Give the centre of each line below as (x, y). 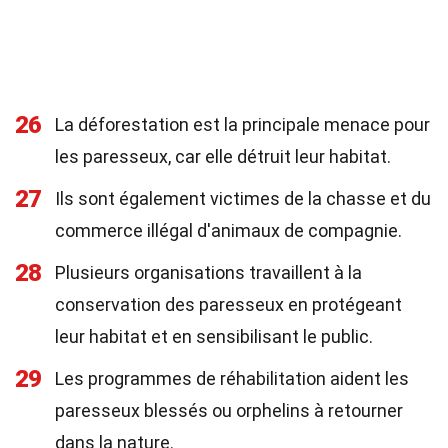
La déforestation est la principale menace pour (242, 124)
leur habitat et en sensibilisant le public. (214, 336)
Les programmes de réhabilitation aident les (232, 378)
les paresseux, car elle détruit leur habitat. (223, 156)
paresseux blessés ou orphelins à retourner (229, 410)
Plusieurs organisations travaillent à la (208, 272)
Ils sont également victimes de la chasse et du (243, 198)
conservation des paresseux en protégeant (228, 304)
